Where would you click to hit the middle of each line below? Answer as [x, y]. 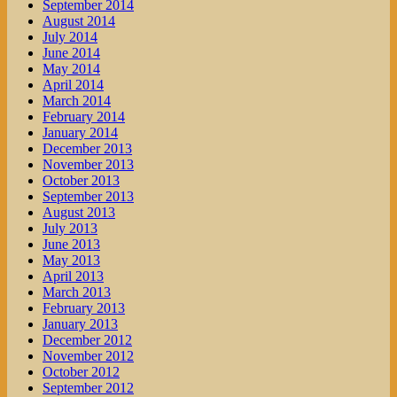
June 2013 [71, 245]
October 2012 [81, 372]
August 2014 [79, 21]
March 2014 [77, 101]
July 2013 [70, 229]
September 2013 [88, 197]
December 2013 [87, 149]
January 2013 [80, 324]
